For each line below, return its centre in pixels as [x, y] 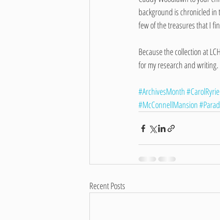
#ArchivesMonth [162, 92]
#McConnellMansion [168, 105]
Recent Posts [107, 186]
